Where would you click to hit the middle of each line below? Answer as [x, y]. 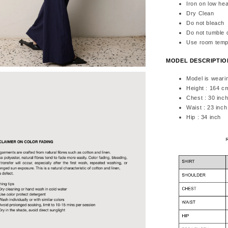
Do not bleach [205, 23]
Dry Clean [200, 13]
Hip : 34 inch [204, 117]
